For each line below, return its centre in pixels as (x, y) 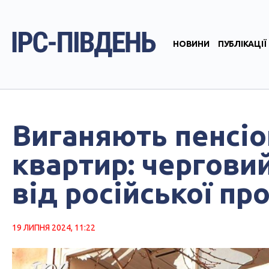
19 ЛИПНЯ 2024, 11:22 (54, 228)
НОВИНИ (191, 44)
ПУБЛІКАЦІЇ (242, 44)
